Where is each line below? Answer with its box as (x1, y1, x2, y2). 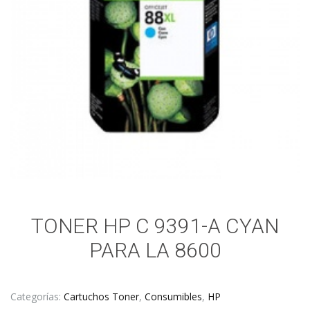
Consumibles (145, 290, 202, 304)
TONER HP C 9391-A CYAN (31, 214, 279, 239)
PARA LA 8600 (89, 238, 221, 263)
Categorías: (10, 290, 64, 304)
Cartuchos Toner (64, 290, 139, 304)
